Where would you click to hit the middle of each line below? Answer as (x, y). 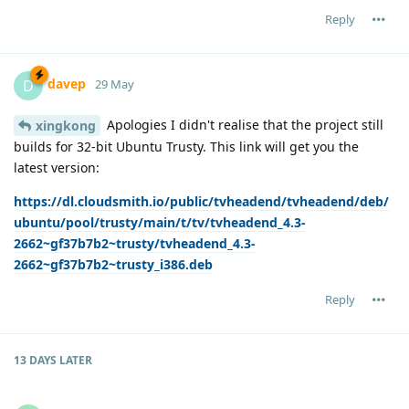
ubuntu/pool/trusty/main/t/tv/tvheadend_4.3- (160, 223)
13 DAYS (35, 361)
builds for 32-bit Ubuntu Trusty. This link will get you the (186, 147)
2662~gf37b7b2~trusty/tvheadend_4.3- (135, 244)
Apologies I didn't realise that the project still (243, 124)
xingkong (66, 126)
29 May (115, 84)
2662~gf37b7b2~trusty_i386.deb (113, 265)
